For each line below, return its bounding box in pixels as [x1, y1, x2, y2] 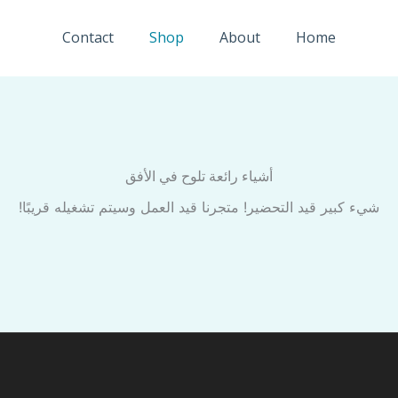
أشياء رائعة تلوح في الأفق [125, 168, 273, 184]
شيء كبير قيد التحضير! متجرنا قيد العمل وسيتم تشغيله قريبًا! [19, 197, 379, 216]
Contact [62, 28, 114, 48]
